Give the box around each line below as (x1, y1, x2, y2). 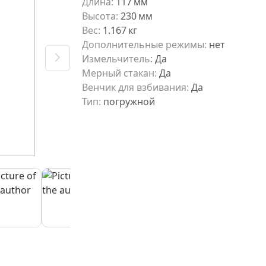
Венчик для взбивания (82, 81, 186, 94)
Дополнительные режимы (82, 38, 204, 51)
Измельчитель (82, 52, 150, 65)
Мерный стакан (82, 66, 154, 80)
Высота (82, 9, 116, 23)
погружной (103, 95, 155, 108)
